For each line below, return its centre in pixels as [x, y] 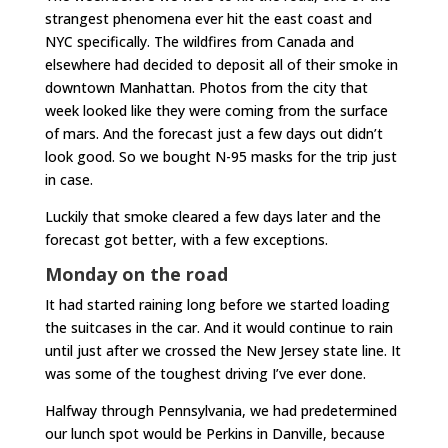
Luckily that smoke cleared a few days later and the [212, 216]
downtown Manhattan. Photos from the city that [206, 87]
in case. [68, 179]
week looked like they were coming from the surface [216, 110]
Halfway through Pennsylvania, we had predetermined [220, 410]
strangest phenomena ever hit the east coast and [208, 18]
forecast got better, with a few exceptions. [186, 239]
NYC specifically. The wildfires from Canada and [199, 41]
